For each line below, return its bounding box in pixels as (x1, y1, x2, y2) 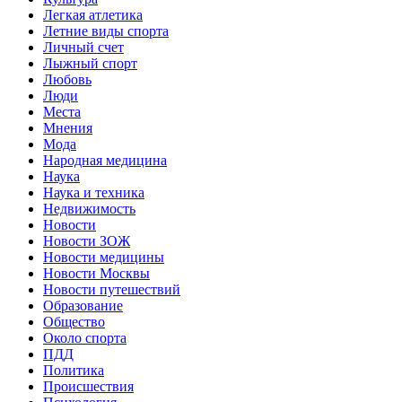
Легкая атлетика (43, 6, 143, 22)
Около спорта (43, 329, 127, 345)
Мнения (43, 119, 92, 135)
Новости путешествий (43, 281, 180, 297)
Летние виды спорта (43, 22, 169, 39)
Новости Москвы (43, 265, 150, 281)
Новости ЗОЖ (43, 232, 130, 249)
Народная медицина (43, 152, 167, 168)
